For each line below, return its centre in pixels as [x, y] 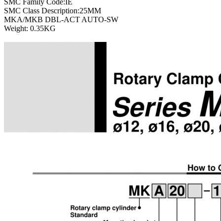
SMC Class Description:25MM [53, 11]
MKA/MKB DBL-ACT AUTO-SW [61, 20]
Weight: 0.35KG [30, 29]
